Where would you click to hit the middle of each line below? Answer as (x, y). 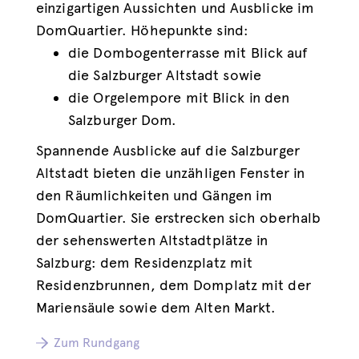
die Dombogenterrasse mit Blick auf (188, 53)
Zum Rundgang (97, 343)
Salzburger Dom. (123, 120)
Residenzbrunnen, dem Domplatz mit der (173, 285)
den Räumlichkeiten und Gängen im (155, 196)
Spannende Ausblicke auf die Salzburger (168, 151)
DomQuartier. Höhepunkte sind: (142, 30)
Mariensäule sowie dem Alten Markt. (156, 308)
